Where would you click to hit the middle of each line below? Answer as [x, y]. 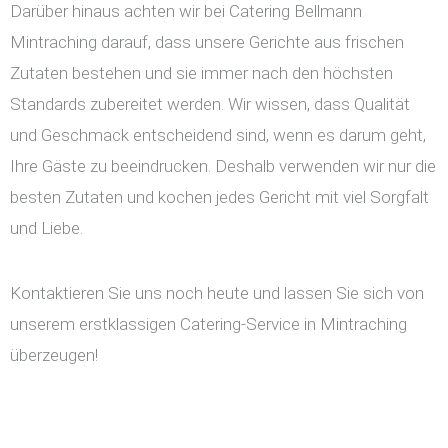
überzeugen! [54, 355]
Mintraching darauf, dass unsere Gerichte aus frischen [207, 42]
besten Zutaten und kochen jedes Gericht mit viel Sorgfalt [219, 197]
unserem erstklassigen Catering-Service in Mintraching [208, 324]
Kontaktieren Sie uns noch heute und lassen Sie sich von [217, 293]
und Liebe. [46, 228]
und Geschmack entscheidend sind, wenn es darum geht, [218, 135]
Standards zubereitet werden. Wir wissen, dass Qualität [210, 104]
